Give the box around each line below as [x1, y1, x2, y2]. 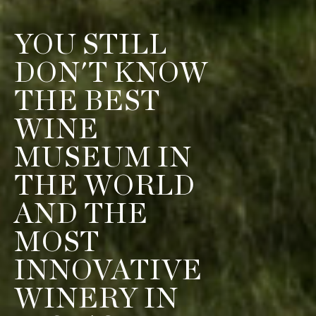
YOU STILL [14, 30, 167, 59]
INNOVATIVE [14, 256, 202, 285]
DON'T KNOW [14, 59, 209, 87]
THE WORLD [14, 171, 195, 200]
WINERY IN [14, 284, 178, 313]
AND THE [14, 200, 148, 229]
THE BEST [14, 87, 160, 116]
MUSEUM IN [14, 143, 192, 172]
